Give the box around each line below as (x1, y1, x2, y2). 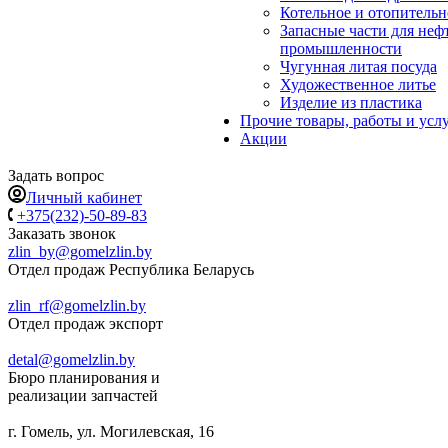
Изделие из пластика (280, 94, 422, 111)
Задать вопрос (8, 167, 104, 184)
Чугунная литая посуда (280, 58, 437, 75)
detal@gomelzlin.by (8, 351, 135, 368)
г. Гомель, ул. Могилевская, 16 (8, 423, 214, 440)
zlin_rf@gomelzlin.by (8, 297, 146, 314)
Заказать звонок (8, 225, 116, 242)
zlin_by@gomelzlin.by (8, 243, 152, 260)
